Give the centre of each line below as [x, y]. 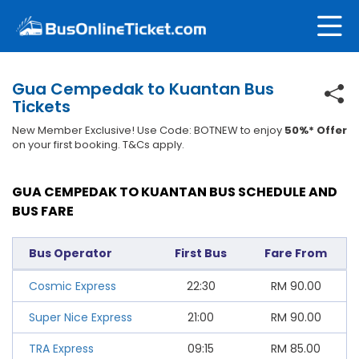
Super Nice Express [81, 317]
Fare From [296, 253]
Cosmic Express [73, 286]
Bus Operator [71, 253]
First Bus [201, 253]
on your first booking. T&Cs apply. [98, 144]
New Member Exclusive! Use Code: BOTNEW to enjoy [148, 130]
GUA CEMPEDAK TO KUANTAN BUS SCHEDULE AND [175, 192]
